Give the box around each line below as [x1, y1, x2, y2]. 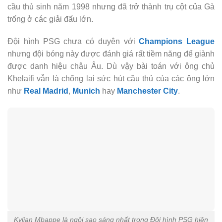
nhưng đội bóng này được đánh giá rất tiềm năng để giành [7, 50, 215, 58]
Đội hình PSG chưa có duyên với [7, 37, 139, 46]
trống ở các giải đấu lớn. [7, 14, 93, 23]
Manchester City [117, 87, 178, 96]
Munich [72, 87, 100, 96]
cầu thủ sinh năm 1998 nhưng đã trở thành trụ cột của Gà [7, 2, 215, 11]
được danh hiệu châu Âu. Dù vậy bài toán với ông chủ [7, 62, 215, 71]
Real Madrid [24, 87, 68, 96]
